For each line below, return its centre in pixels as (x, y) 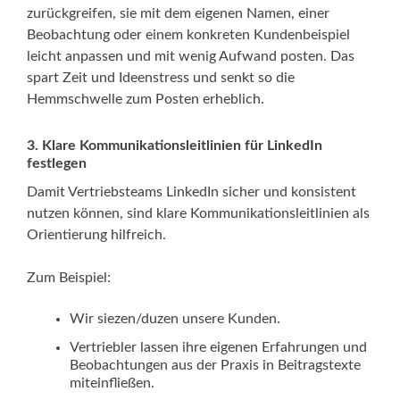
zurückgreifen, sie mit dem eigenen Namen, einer (178, 14)
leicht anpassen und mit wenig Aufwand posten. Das (191, 57)
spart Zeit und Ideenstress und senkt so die (161, 78)
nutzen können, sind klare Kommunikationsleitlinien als (198, 214)
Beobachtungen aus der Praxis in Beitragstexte (215, 366)
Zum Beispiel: (69, 278)
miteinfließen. (112, 383)
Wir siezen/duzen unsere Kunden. (175, 319)
